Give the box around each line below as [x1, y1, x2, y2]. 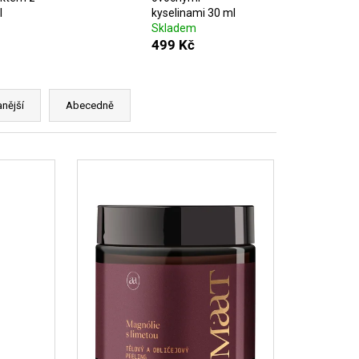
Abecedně [66, 99, 114, 112]
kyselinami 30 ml [151, 6, 236, 20]
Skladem [151, 22, 196, 35]
